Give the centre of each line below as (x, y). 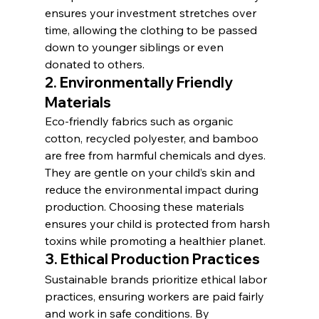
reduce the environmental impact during (153, 189)
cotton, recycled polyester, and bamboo (153, 138)
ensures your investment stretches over (152, 12)
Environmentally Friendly (147, 82)
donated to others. (94, 64)
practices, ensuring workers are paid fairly (156, 296)
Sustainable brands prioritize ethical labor (157, 279)
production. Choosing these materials (146, 206)
